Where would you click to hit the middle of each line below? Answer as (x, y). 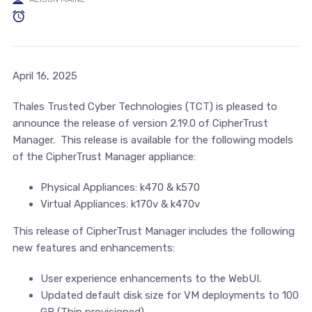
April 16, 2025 (45, 76)
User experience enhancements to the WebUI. (150, 278)
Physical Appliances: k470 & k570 (120, 187)
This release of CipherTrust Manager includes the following (153, 231)
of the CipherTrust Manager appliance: (104, 156)
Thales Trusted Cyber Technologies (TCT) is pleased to (145, 106)
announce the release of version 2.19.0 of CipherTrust (140, 123)
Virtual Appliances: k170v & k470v (120, 204)
